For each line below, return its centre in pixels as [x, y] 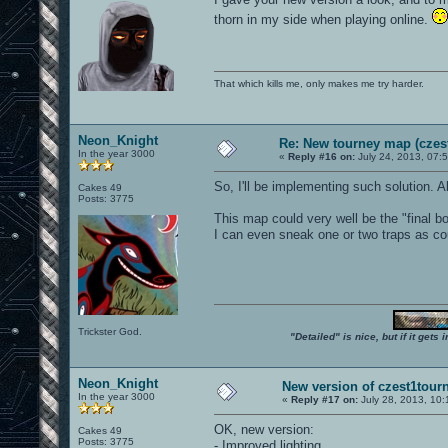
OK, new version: [264, 429]
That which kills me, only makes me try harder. [319, 83]
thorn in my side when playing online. [323, 19]
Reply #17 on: [324, 399]
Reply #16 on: [321, 156]
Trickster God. [110, 331]
